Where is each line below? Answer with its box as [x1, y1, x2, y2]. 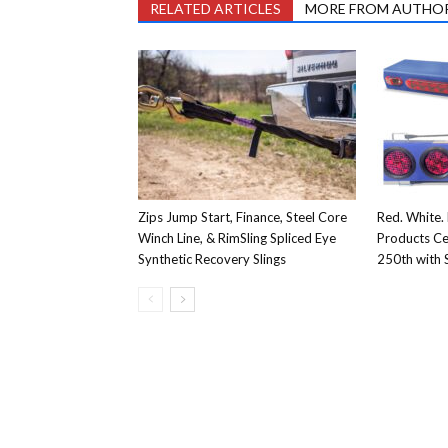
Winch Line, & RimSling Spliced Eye [138, 230, 336, 246]
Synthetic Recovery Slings [138, 251, 286, 267]
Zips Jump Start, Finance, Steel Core [138, 209, 347, 225]
